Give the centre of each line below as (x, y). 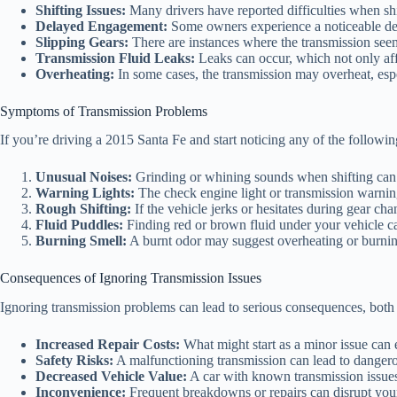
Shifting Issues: (81, 10)
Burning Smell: (81, 241)
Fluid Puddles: (79, 225)
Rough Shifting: (83, 209)
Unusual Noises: (84, 177)
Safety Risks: (74, 361)
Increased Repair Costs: (108, 345)
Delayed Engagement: (101, 26)
